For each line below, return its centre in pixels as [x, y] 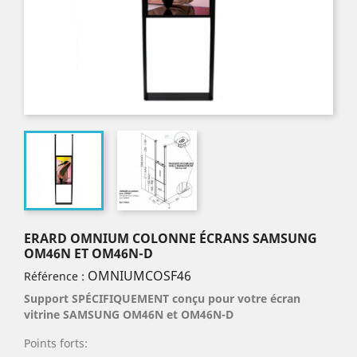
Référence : [54, 277]
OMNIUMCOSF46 [139, 276]
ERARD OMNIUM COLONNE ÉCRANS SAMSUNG [171, 239]
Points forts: [56, 343]
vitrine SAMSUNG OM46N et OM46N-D [129, 315]
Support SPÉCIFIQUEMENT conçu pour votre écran [162, 299]
